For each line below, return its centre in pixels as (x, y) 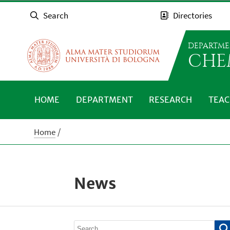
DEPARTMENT (104, 99)
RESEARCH (171, 99)
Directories (193, 16)
